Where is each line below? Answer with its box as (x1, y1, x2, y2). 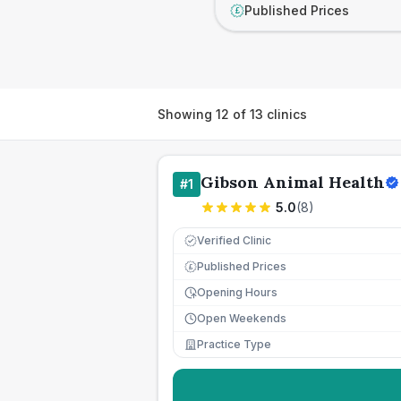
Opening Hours (197, 286, 277, 299)
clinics (263, 106, 307, 122)
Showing (158, 106, 216, 122)
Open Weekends (197, 311, 286, 325)
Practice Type (197, 337, 271, 351)
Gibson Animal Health (200, 172, 385, 192)
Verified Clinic (197, 234, 271, 247)
